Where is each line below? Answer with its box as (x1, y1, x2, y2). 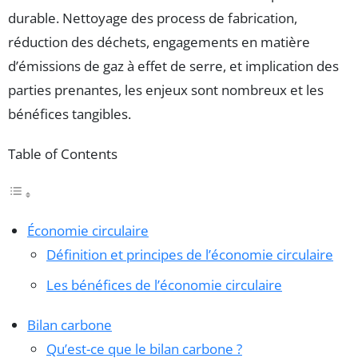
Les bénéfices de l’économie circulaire (46, 276, 282, 295)
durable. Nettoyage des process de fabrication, (8, 8, 297, 27)
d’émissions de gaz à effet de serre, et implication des (8, 56, 339, 75)
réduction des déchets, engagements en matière (8, 32, 310, 51)
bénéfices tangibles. (8, 104, 131, 123)
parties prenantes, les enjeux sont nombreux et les (8, 80, 324, 99)
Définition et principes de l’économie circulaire (46, 245, 333, 265)
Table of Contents (8, 144, 117, 163)
